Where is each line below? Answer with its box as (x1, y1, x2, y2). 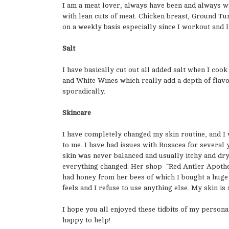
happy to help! (62, 216, 110, 224)
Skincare (62, 108, 91, 117)
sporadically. (62, 87, 105, 95)
